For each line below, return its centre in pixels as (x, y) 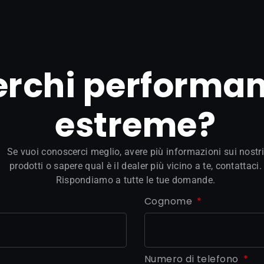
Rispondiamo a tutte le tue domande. (136, 180)
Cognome (169, 201)
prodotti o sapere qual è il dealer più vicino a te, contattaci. (135, 166)
